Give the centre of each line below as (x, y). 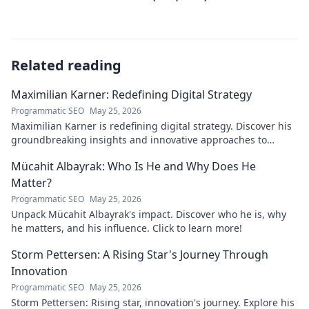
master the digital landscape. (79, 153)
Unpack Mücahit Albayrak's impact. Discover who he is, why (149, 214)
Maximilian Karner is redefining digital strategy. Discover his (151, 126)
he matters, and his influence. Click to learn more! (127, 228)
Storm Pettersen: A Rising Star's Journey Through (140, 255)
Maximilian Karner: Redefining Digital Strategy (131, 94)
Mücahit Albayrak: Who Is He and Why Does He (133, 166)
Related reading (66, 65)
